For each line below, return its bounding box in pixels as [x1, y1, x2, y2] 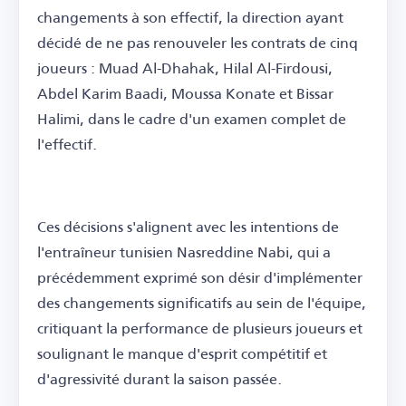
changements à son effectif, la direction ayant [37, 3, 343, 32]
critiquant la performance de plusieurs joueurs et [37, 314, 362, 343]
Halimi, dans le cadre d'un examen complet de [37, 104, 346, 133]
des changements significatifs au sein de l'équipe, [37, 288, 366, 317]
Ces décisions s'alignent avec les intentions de [37, 212, 339, 241]
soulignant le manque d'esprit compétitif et [37, 339, 327, 368]
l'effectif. [37, 130, 97, 159]
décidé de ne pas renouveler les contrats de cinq [37, 28, 358, 57]
